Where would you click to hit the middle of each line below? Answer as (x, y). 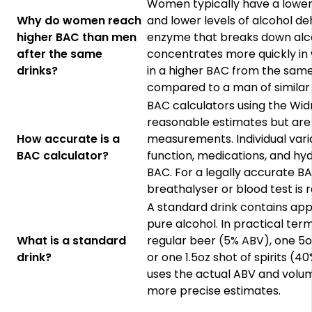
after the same (60, 54)
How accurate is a (69, 139)
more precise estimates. (214, 290)
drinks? (38, 70)
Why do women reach (79, 20)
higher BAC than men (77, 37)
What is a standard (72, 240)
